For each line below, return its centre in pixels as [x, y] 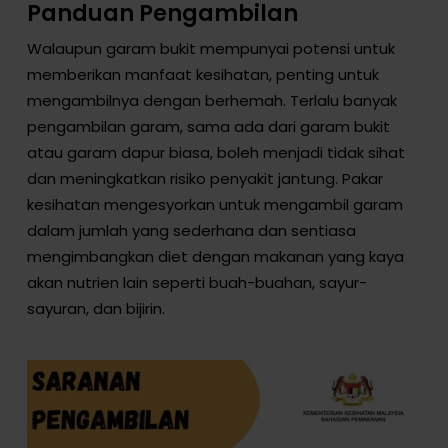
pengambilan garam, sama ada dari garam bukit [208, 127]
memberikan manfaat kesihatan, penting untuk [202, 75]
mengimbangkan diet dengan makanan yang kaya [215, 257]
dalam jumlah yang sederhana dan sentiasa [191, 231]
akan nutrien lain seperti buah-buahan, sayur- [196, 283]
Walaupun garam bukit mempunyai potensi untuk [210, 49]
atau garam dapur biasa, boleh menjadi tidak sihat [215, 153]
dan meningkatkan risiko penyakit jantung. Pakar [204, 179]
